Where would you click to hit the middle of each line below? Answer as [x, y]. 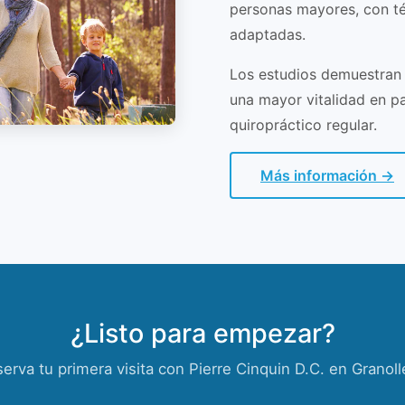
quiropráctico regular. [303, 125]
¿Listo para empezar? [202, 334]
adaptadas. [268, 35]
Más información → [327, 176]
